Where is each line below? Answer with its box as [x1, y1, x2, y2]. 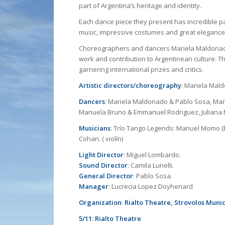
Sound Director [79, 161, 128, 170]
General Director [79, 171, 133, 181]
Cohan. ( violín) [79, 134, 123, 144]
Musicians [79, 124, 110, 133]
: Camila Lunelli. [128, 161, 174, 170]
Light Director [79, 150, 124, 160]
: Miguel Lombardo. [124, 150, 181, 160]
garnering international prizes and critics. [79, 65, 203, 74]
